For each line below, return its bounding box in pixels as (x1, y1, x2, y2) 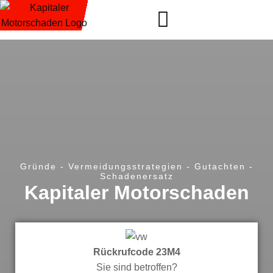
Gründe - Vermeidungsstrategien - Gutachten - (19, 161, 253, 171)
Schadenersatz (99, 171, 174, 181)
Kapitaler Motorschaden (24, 182, 249, 204)
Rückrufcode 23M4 (93, 247, 180, 258)
